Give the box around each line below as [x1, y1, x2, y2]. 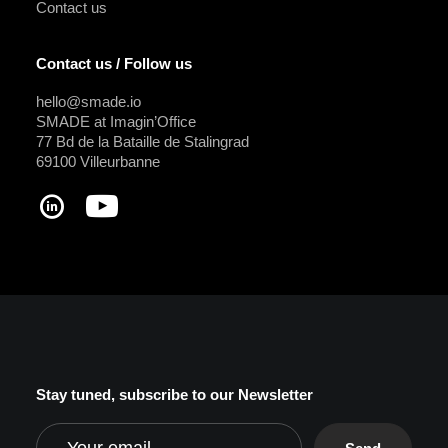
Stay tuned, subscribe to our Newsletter [36, 386, 313, 403]
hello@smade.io [36, 93, 141, 110]
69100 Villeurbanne [36, 153, 160, 170]
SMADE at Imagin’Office [36, 113, 196, 130]
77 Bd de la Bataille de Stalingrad [36, 133, 249, 150]
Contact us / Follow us [36, 55, 192, 72]
